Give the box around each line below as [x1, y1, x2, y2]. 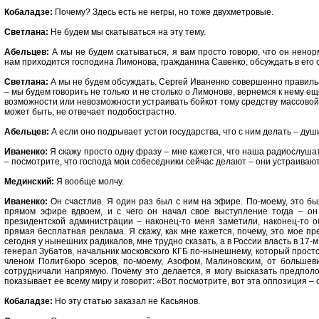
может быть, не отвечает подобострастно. [4, 107, 177, 117]
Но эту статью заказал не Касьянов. [53, 296, 200, 306]
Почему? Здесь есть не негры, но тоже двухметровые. [53, 7, 273, 17]
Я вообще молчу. [54, 177, 124, 187]
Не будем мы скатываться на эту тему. [48, 27, 206, 37]
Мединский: [4, 177, 54, 187]
